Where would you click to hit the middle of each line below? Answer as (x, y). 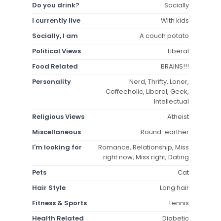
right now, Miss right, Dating (146, 157)
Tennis (179, 203)
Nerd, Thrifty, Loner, (159, 81)
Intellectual (171, 101)
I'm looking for (57, 147)
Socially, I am (55, 36)
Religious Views (58, 116)
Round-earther (165, 132)
